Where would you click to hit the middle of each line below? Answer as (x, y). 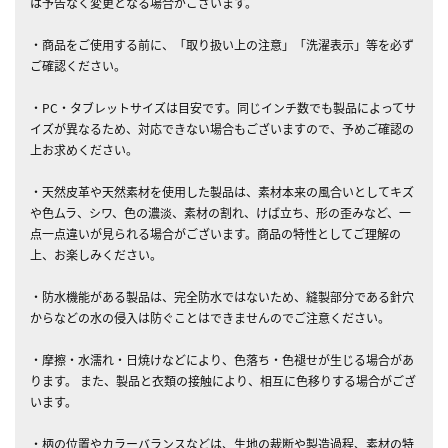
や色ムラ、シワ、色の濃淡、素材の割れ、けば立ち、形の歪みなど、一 (220, 212)
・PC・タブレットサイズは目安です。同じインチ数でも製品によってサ (223, 107)
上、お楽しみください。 (96, 254)
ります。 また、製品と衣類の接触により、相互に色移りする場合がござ (223, 380)
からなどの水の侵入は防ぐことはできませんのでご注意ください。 (210, 317)
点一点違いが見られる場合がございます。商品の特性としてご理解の (215, 233)
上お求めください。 (84, 149)
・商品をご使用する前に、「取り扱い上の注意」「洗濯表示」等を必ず (222, 44)
